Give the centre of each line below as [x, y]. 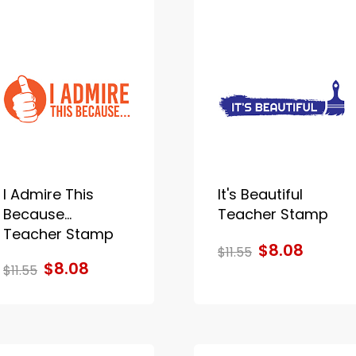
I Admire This [48, 195]
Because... [37, 215]
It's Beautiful [260, 195]
